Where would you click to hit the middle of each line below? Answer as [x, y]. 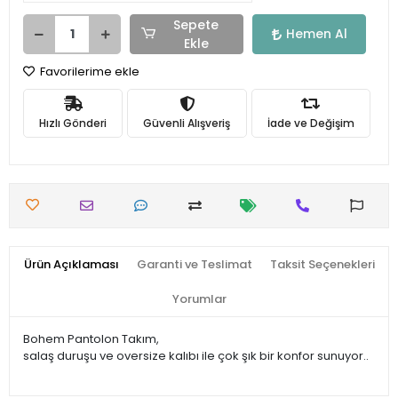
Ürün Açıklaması [71, 264]
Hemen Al [316, 34]
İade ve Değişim [310, 123]
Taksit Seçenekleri [322, 264]
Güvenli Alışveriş [187, 123]
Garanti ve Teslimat [194, 264]
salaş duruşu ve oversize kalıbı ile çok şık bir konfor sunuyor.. [196, 356]
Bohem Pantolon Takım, [91, 339]
